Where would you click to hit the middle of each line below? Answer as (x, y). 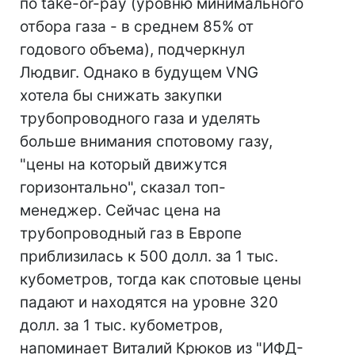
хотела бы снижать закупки (121, 95)
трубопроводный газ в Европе (131, 233)
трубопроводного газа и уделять (140, 118)
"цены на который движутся (124, 164)
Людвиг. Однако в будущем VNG (139, 73)
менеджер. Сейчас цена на (120, 210)
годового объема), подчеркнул (132, 50)
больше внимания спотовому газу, (146, 141)
